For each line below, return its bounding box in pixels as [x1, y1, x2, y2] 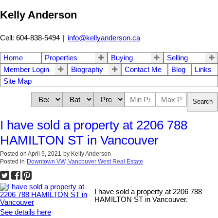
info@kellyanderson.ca [68, 34, 140, 42]
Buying [111, 54, 133, 62]
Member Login [3, 65, 49, 73]
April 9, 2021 [28, 150, 61, 157]
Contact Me [125, 65, 162, 73]
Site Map [3, 77, 32, 85]
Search [193, 98, 213, 106]
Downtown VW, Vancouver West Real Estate [27, 158, 143, 165]
